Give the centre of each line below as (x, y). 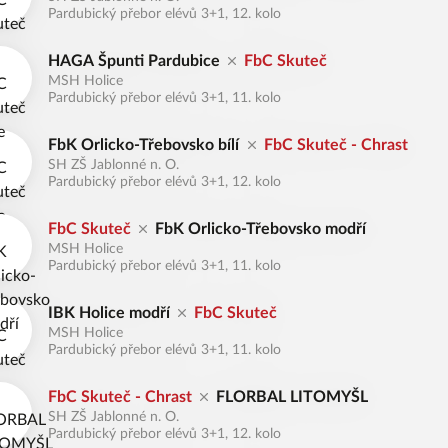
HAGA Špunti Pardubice (134, 61)
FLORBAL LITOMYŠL (292, 397)
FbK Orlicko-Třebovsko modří (261, 229)
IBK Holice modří (109, 313)
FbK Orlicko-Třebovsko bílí (144, 145)
